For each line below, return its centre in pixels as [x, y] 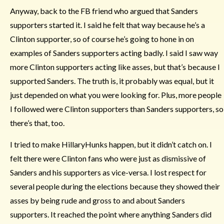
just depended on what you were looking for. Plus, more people [116, 95]
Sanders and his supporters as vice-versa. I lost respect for [108, 172]
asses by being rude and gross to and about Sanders [97, 200]
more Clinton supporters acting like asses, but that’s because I [115, 67]
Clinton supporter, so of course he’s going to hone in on [102, 39]
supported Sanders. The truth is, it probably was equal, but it [112, 81]
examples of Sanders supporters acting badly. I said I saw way [114, 53]
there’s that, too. [37, 123]
